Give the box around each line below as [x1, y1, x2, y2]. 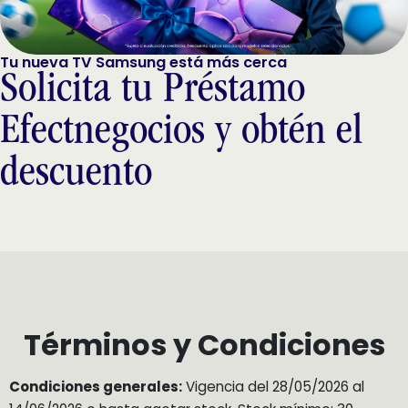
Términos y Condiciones [23, 324, 385, 366]
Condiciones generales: [9, 376, 182, 396]
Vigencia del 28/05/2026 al [182, 376, 364, 396]
